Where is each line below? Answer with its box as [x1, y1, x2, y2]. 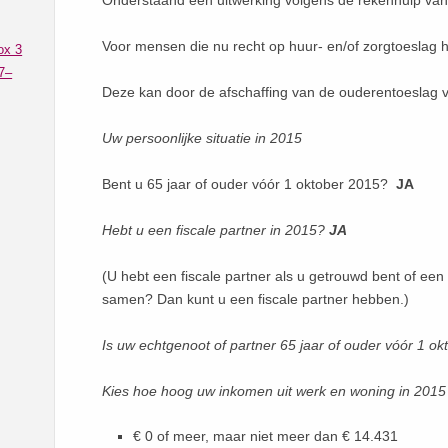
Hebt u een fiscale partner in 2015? [102, 222, 326, 239]
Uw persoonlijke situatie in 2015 [102, 130, 303, 147]
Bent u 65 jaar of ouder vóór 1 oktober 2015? [102, 176, 397, 193]
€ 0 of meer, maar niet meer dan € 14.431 [133, 428, 399, 445]
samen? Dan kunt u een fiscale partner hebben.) [102, 291, 410, 308]
